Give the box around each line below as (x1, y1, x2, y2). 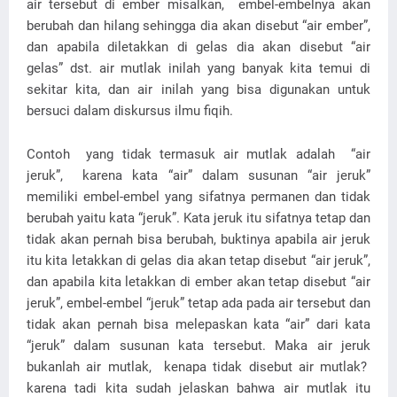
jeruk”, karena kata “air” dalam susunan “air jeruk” (27, 167, 370, 184)
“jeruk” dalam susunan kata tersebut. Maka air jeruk (27, 338, 370, 354)
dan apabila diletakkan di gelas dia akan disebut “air (27, 39, 370, 56)
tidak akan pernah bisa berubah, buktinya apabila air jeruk (27, 231, 370, 248)
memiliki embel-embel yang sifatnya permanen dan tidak (27, 189, 370, 206)
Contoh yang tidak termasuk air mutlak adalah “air (27, 146, 370, 163)
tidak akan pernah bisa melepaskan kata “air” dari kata (27, 316, 370, 333)
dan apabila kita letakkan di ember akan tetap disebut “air (27, 274, 370, 291)
